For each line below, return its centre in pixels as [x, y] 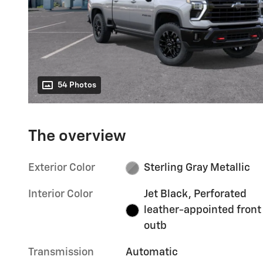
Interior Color [60, 195]
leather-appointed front [202, 210]
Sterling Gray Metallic [197, 168]
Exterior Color [62, 168]
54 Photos [77, 85]
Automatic [152, 253]
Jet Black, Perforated [195, 195]
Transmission [61, 253]
